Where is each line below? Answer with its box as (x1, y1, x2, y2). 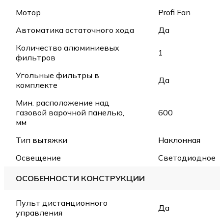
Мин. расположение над (16, 98, 110, 108)
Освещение (16, 153, 61, 163)
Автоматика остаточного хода (16, 25, 134, 35)
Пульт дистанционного (16, 198, 108, 208)
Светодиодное (158, 153, 216, 163)
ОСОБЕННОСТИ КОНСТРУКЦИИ (16, 173, 145, 184)
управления (16, 208, 62, 218)
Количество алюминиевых (16, 43, 119, 53)
